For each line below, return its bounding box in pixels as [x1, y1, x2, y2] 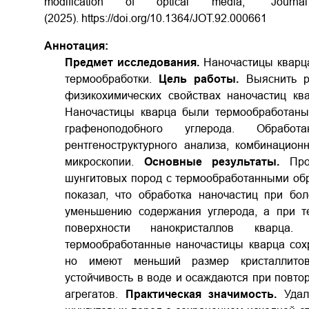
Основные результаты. [143, 156, 290, 168]
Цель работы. [159, 73, 239, 85]
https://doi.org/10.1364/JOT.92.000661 [81, 12, 267, 24]
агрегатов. [65, 288, 126, 300]
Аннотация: [44, 40, 108, 52]
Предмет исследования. [65, 57, 204, 68]
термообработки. [65, 73, 159, 85]
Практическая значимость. [125, 288, 284, 300]
